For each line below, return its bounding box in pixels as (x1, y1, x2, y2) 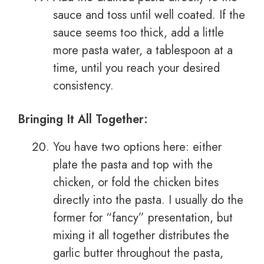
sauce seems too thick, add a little (53, 24, 224, 42)
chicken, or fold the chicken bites (53, 174, 219, 192)
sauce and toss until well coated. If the (53, 6, 245, 24)
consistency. (53, 77, 114, 95)
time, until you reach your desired (53, 60, 220, 77)
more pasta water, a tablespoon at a (53, 42, 233, 60)
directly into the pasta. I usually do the (53, 192, 243, 209)
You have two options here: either (53, 138, 222, 156)
